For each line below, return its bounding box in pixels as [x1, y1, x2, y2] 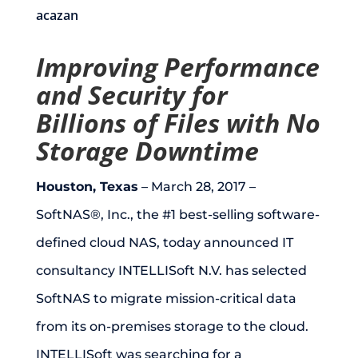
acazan [35, 6, 78, 24]
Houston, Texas [35, 179, 138, 194]
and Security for [35, 78, 227, 112]
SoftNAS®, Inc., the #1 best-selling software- [35, 207, 320, 222]
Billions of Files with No [35, 105, 320, 140]
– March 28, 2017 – [137, 179, 256, 194]
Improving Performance [35, 50, 320, 84]
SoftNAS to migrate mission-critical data [35, 291, 296, 306]
